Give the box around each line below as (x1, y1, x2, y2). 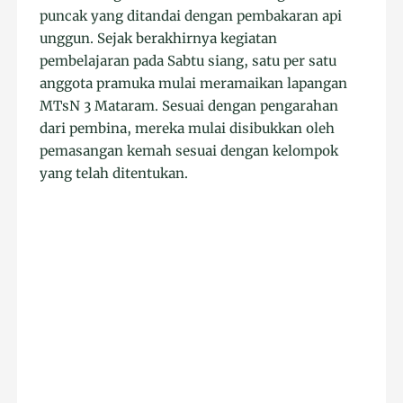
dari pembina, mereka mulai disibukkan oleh (40, 120, 336, 138)
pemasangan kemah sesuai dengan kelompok (40, 142, 339, 160)
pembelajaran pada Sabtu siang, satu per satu (40, 52, 337, 70)
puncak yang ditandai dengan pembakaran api (40, 7, 343, 25)
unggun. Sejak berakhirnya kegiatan (40, 30, 278, 48)
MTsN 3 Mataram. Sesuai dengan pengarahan (40, 97, 339, 115)
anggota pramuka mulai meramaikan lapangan (40, 75, 348, 93)
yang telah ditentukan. (40, 165, 189, 183)
